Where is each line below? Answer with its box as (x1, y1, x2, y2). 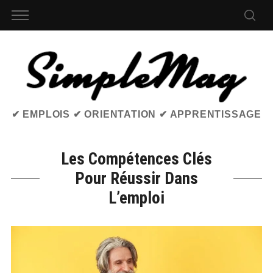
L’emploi (108, 188, 165, 208)
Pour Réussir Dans (75, 169, 198, 189)
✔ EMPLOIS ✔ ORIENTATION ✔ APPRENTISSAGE (11, 109, 262, 120)
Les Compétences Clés (61, 149, 212, 169)
